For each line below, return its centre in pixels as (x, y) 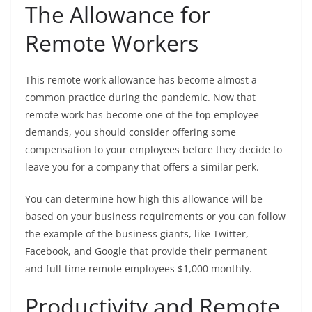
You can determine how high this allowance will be (144, 199)
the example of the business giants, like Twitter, (137, 234)
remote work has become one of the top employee (142, 115)
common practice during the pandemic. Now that (140, 97)
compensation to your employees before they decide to (154, 149)
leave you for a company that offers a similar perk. (142, 167)
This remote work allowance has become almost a (141, 80)
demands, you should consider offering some (131, 132)
